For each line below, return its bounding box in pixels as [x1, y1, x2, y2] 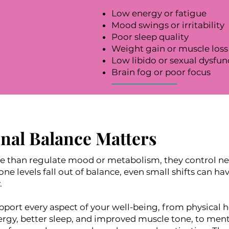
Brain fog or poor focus [111, 66, 211, 77]
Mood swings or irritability [111, 19, 224, 30]
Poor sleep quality [111, 31, 189, 42]
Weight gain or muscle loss [111, 43, 228, 54]
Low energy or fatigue [111, 8, 207, 18]
